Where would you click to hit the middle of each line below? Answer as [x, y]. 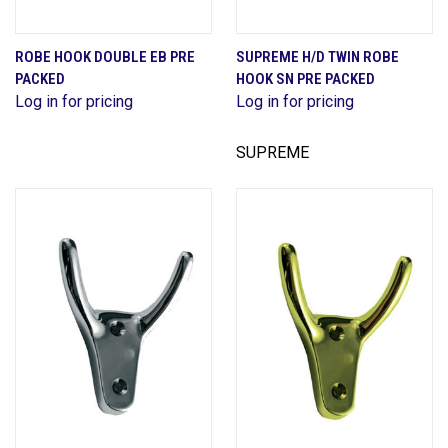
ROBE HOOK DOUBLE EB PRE [105, 56]
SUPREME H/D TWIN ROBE [317, 56]
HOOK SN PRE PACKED [305, 78]
